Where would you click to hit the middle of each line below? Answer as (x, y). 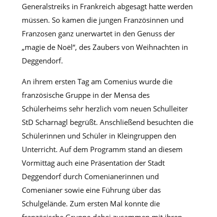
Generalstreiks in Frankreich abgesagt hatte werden (107, 6)
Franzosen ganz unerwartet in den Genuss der (98, 33)
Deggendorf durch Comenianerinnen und (90, 176)
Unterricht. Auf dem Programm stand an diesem (102, 149)
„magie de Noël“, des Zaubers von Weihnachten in (105, 47)
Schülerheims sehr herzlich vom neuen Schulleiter (105, 108)
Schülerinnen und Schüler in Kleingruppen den (99, 135)
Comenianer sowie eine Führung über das (91, 190)
